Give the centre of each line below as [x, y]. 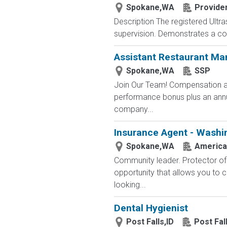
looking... [130, 185]
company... [134, 109]
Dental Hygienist [151, 208]
